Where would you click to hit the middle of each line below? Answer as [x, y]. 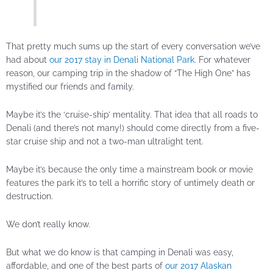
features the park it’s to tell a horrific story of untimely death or [130, 183]
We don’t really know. [48, 224]
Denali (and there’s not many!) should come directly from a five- [133, 128]
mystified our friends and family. [70, 87]
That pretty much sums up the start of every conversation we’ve [133, 47]
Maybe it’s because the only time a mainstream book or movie [129, 169]
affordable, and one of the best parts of [86, 265]
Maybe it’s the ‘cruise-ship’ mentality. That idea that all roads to [132, 115]
